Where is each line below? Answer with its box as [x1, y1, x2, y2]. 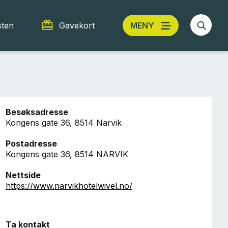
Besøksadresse [6, 107, 68, 117]
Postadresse [6, 138, 57, 149]
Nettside [6, 170, 41, 180]
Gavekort [59, 20, 95, 31]
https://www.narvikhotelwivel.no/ [6, 181, 132, 191]
